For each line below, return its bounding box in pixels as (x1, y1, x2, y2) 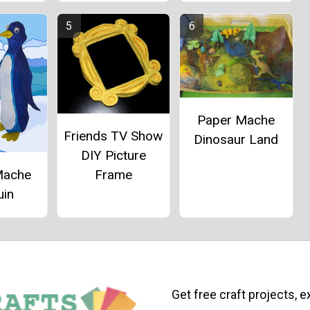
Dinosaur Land (194, 131, 279, 148)
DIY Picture (80, 147, 146, 164)
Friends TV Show (64, 128, 163, 145)
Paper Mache (197, 112, 275, 129)
